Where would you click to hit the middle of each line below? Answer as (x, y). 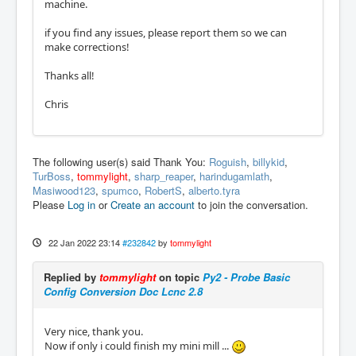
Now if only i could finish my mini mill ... (138, 345)
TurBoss (52, 176)
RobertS (163, 190)
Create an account (153, 204)
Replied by (72, 277)
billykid (269, 161)
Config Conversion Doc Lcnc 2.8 (123, 291)
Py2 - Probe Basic (246, 277)
